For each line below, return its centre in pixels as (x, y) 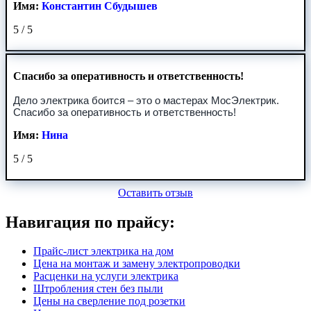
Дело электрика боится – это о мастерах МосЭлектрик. (146, 100)
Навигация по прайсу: (90, 222)
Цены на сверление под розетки (109, 301)
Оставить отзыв (155, 192)
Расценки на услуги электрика (106, 276)
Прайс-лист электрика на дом (103, 251)
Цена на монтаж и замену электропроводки (137, 264)
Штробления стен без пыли (98, 289)
